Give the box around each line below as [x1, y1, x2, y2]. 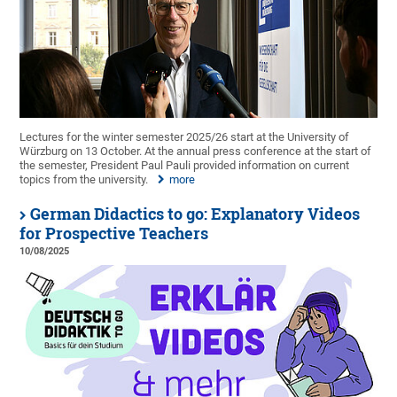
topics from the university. [19, 172, 149, 186]
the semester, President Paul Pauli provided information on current [19, 158, 350, 172]
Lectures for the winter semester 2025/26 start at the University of [19, 129, 350, 144]
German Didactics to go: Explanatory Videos [30, 203, 361, 224]
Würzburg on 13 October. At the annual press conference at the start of [19, 144, 372, 158]
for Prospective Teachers [19, 222, 209, 244]
